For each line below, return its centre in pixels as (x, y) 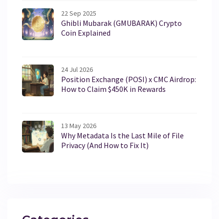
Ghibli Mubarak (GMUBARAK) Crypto (121, 23)
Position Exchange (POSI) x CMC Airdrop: (129, 79)
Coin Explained (86, 33)
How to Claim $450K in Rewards (113, 89)
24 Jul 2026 (77, 70)
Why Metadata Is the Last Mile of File (122, 136)
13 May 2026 (79, 126)
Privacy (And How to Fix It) (105, 145)
